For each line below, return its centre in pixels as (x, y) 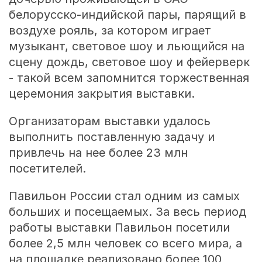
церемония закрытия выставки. (101, 93)
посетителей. (47, 168)
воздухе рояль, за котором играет (110, 30)
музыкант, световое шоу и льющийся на (126, 46)
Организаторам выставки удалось (109, 121)
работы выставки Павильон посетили (119, 227)
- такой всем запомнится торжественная (129, 77)
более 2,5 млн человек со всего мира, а (125, 243)
